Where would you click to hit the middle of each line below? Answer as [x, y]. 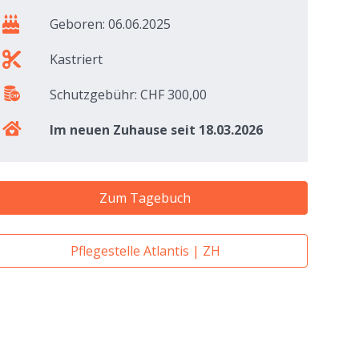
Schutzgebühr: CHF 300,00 [129, 95]
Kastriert [77, 60]
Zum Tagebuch [145, 198]
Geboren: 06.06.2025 [111, 24]
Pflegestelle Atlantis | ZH [145, 251]
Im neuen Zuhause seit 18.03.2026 [157, 130]
